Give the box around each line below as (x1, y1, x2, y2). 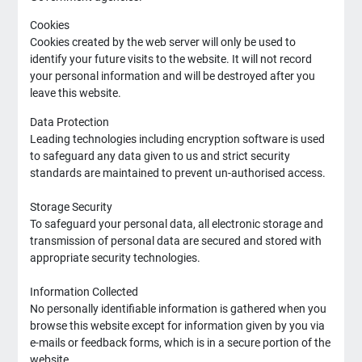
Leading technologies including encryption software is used (29, 132, 325, 146)
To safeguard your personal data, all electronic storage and (29, 217, 323, 231)
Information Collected (29, 284, 138, 299)
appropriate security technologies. (29, 250, 200, 265)
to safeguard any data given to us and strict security (29, 149, 290, 163)
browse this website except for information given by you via (29, 318, 325, 333)
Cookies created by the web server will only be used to (29, 36, 296, 50)
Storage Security (29, 200, 112, 214)
